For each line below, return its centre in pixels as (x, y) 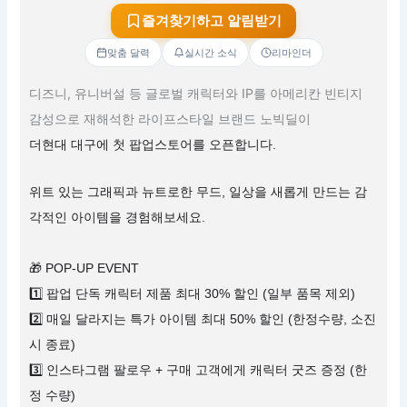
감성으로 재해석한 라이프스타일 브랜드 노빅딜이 (170, 118)
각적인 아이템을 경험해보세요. (118, 218)
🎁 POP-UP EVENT (84, 268)
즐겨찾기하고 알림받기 (212, 21)
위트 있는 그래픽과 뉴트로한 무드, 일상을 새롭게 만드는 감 (199, 192)
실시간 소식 (210, 52)
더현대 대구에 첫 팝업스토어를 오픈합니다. (153, 144)
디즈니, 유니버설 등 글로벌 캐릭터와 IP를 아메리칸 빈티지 (196, 93)
